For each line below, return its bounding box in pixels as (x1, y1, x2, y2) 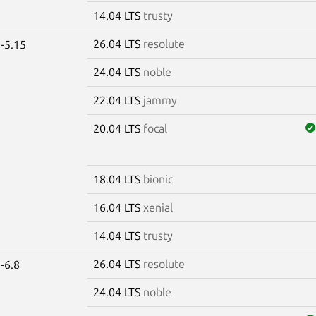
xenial (142, 200, 173, 214)
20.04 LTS (92, 121, 143, 135)
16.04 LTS (92, 200, 143, 214)
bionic (142, 172, 173, 186)
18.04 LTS (92, 172, 143, 186)
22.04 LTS (92, 93, 143, 107)
